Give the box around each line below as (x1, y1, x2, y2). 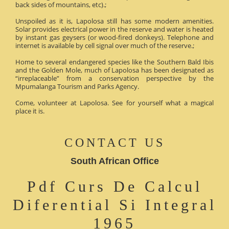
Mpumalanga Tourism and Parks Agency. (15, 81, 139, 91)
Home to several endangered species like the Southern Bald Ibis (15, 57, 214, 66)
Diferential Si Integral (12, 196, 217, 213)
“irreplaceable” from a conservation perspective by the (15, 73, 214, 83)
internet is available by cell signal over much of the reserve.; (15, 40, 194, 50)
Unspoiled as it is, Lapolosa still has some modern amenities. (15, 16, 214, 26)
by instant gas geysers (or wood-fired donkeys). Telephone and (15, 32, 214, 42)
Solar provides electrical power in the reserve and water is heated (15, 24, 214, 34)
